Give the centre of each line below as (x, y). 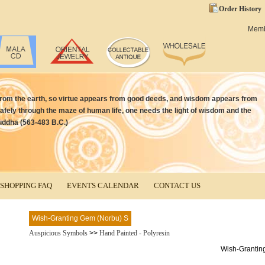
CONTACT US (177, 185)
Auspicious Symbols (59, 233)
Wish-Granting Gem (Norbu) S (80, 218)
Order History (240, 9)
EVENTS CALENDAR (103, 185)
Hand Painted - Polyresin (135, 233)
